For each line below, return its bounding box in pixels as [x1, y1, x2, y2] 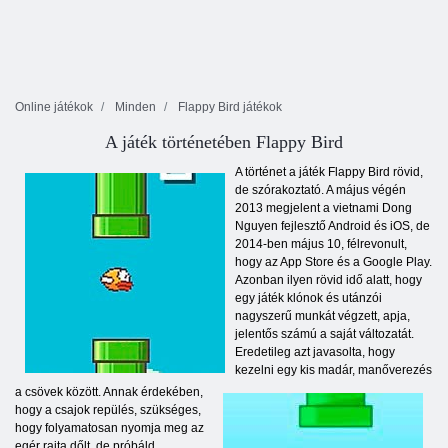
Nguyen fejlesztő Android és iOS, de [235, 219, 430, 234]
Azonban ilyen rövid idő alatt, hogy [235, 273, 422, 288]
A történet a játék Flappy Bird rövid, [235, 165, 423, 180]
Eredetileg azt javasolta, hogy [235, 345, 395, 360]
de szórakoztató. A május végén [235, 183, 406, 198]
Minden [115, 100, 156, 115]
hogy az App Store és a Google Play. [235, 255, 432, 270]
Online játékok [15, 100, 93, 115]
